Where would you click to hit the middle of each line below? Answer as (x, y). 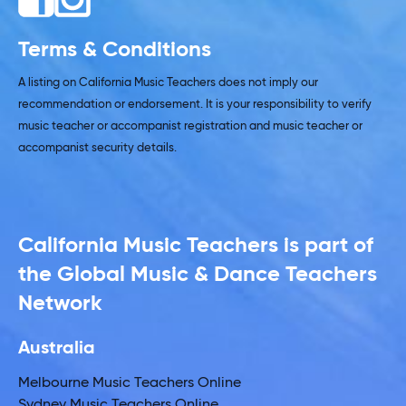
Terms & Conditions (115, 49)
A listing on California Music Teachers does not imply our (168, 82)
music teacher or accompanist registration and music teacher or (190, 126)
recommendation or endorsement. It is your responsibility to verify (195, 104)
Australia (57, 348)
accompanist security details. (97, 148)
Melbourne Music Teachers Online (130, 383)
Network (60, 303)
